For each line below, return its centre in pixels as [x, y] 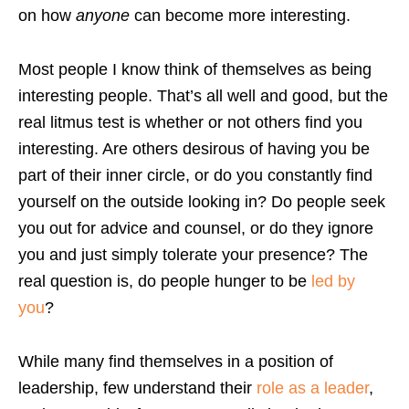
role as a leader [313, 388]
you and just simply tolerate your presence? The [193, 254]
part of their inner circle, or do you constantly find [195, 175]
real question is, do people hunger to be [165, 281]
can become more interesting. [240, 15]
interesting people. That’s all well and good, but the [203, 95]
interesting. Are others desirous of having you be [194, 148]
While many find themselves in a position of [176, 361]
